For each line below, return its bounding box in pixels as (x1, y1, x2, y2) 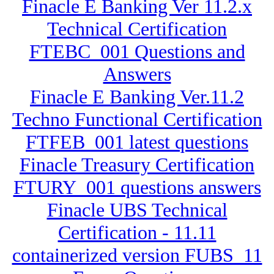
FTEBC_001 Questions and (29, 40, 245, 63)
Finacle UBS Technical (46, 199, 228, 221)
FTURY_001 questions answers (13, 176, 261, 199)
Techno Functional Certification (12, 108, 262, 131)
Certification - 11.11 (57, 221, 217, 244)
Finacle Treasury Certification (20, 154, 254, 176)
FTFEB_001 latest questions (26, 131, 248, 154)
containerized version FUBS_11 (12, 244, 262, 267)
